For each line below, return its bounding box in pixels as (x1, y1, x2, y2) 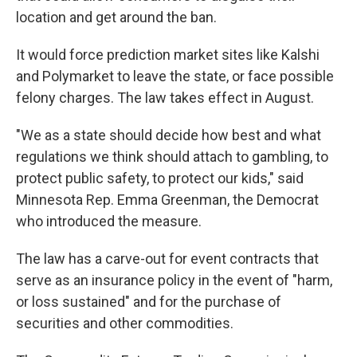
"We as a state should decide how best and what (16, 127, 321, 143)
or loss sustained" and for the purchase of (16, 293, 281, 310)
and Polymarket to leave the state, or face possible (16, 68, 334, 84)
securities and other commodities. (16, 315, 233, 331)
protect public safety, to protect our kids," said (16, 170, 304, 186)
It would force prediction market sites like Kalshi (16, 46, 320, 63)
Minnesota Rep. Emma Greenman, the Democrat (16, 191, 319, 208)
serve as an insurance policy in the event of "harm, (16, 272, 332, 288)
